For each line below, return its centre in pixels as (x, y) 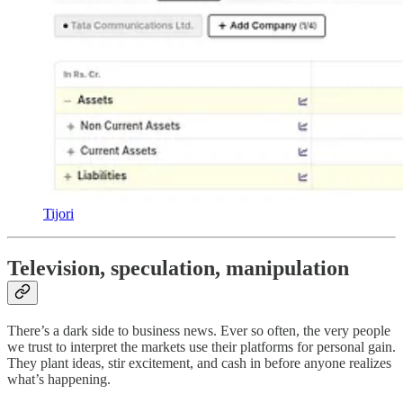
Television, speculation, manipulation (178, 268)
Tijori (58, 213)
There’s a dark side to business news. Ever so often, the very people (199, 330)
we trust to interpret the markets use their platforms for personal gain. (201, 346)
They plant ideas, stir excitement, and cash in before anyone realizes (199, 363)
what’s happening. (59, 379)
